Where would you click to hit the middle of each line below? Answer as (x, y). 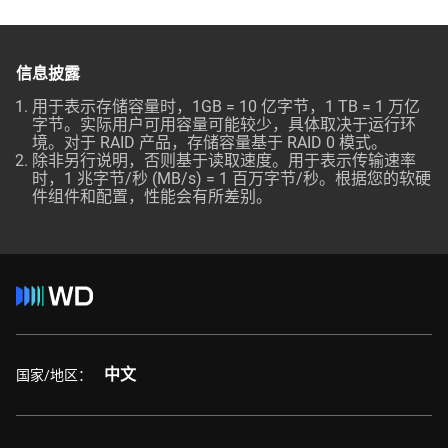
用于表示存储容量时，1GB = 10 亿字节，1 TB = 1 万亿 (226, 106)
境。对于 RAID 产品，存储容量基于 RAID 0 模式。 (211, 142)
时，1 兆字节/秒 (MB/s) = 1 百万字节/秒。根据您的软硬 (231, 178)
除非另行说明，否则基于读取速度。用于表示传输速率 (224, 160)
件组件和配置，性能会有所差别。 (154, 196)
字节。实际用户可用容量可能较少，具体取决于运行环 (224, 124)
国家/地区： (54, 374)
